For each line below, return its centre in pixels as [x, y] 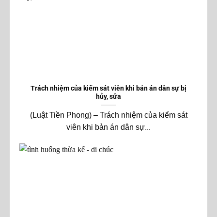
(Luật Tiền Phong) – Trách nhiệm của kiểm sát [108, 115]
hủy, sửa [108, 97]
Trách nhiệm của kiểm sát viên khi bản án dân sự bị [108, 88]
